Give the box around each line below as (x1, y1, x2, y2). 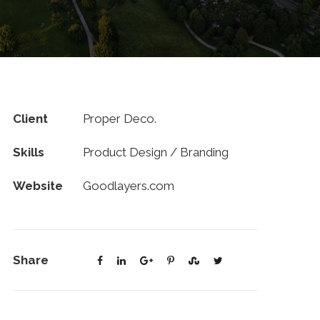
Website (12, 178, 63, 193)
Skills (12, 144, 44, 159)
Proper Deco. (82, 111, 156, 126)
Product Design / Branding (82, 144, 229, 159)
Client (12, 111, 48, 126)
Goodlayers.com (82, 178, 174, 193)
